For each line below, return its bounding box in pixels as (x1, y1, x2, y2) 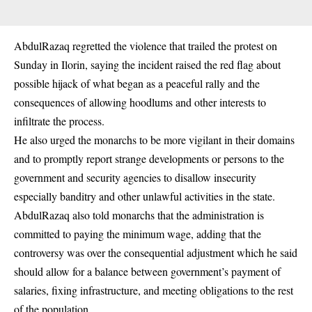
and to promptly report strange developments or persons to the (14, 151, 284, 166)
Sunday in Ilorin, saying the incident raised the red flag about (14, 57, 281, 72)
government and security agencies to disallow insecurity (14, 170, 256, 185)
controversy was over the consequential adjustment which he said (14, 245, 297, 260)
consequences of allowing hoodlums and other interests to (14, 95, 266, 110)
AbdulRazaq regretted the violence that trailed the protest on (14, 38, 277, 54)
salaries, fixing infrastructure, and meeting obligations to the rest (14, 283, 293, 298)
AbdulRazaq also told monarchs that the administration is (14, 208, 264, 223)
